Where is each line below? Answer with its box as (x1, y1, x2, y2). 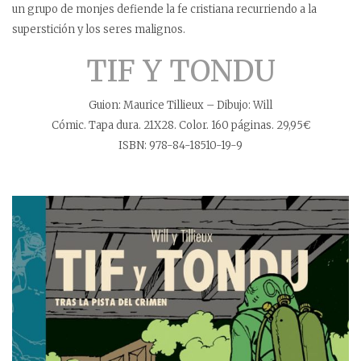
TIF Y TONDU (85, 52, 276, 89)
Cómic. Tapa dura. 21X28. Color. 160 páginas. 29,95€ (51, 118, 310, 132)
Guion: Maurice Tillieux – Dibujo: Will (89, 98, 272, 112)
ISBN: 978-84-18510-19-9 (118, 138, 243, 152)
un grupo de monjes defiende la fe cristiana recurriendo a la (12, 2, 317, 16)
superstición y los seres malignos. (12, 22, 185, 36)
